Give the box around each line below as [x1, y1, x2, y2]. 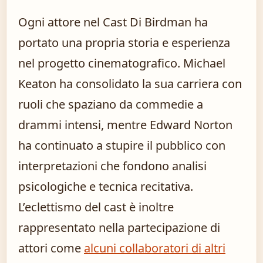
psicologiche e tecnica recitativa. [18, 178, 193, 195]
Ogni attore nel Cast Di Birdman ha [18, 14, 208, 31]
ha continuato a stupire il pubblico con [18, 137, 225, 154]
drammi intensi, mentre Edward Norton [18, 117, 232, 133]
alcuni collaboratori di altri [84, 240, 225, 257]
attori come [18, 240, 84, 257]
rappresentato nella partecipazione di [18, 220, 220, 236]
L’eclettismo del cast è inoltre [18, 199, 174, 215]
